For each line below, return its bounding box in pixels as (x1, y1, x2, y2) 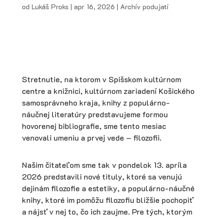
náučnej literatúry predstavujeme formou (21, 109, 168, 119)
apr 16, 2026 (73, 1, 115, 11)
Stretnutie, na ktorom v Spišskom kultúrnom (21, 73, 181, 84)
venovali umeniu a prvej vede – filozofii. (21, 132, 162, 143)
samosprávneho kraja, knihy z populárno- (21, 97, 170, 108)
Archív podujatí (120, 1, 168, 11)
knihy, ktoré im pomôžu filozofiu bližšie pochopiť (21, 194, 193, 205)
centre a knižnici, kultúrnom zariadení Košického (21, 85, 195, 96)
